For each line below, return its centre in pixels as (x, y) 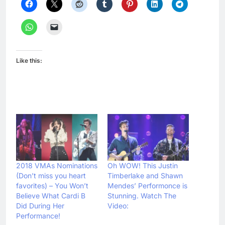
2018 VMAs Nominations (57, 165)
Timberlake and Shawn (145, 175)
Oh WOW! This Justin (143, 165)
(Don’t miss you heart (51, 175)
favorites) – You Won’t (52, 185)
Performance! (38, 215)
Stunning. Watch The (142, 195)
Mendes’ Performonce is (147, 185)
